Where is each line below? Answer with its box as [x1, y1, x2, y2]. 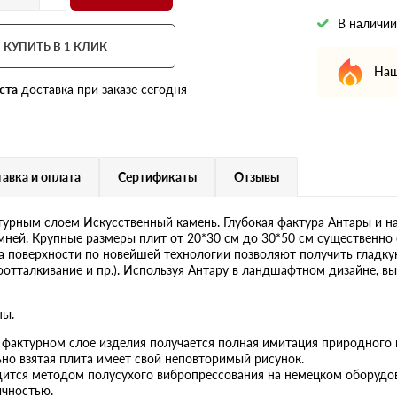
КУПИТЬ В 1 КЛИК [4, 38, 108, 53]
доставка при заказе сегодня [18, 81, 188, 97]
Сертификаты [118, 168, 197, 184]
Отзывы [234, 168, 279, 184]
